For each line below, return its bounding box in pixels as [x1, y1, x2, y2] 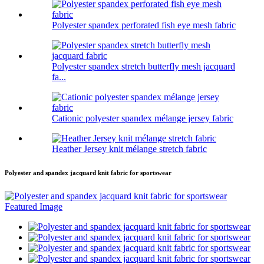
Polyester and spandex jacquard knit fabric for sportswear [5, 169, 171, 177]
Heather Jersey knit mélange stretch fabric [52, 144, 207, 154]
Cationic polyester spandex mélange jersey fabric [52, 113, 233, 124]
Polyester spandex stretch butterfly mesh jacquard [52, 61, 235, 72]
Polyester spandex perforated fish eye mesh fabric [52, 20, 236, 31]
